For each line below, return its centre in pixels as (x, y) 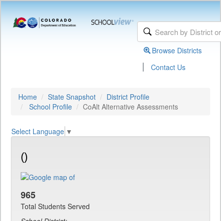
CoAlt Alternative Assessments (130, 107)
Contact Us (168, 67)
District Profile (128, 97)
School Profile (51, 107)
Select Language (38, 131)
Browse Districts (177, 50)
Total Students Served (55, 206)
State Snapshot (72, 97)
